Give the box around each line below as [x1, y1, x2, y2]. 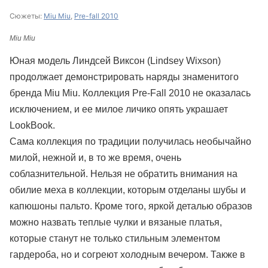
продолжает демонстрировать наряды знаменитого [10, 72, 239, 82]
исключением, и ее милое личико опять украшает [10, 104, 228, 114]
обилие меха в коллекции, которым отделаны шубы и [10, 185, 246, 195]
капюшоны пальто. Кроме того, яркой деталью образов [10, 201, 252, 211]
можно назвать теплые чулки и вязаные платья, [10, 217, 222, 227]
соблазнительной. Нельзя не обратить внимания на [10, 169, 237, 179]
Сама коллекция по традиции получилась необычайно [10, 136, 251, 147]
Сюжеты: [10, 11, 44, 20]
